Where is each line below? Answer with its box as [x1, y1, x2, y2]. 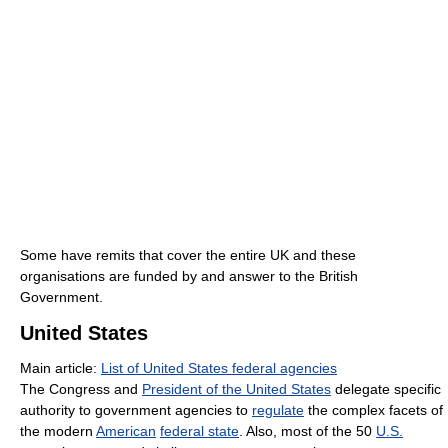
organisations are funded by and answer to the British [20, 267, 358, 284]
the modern [20, 422, 96, 439]
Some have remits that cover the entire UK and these [20, 246, 356, 263]
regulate [252, 401, 304, 418]
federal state [160, 422, 239, 439]
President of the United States [142, 380, 331, 397]
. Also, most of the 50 [239, 422, 376, 439]
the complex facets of [304, 401, 443, 418]
